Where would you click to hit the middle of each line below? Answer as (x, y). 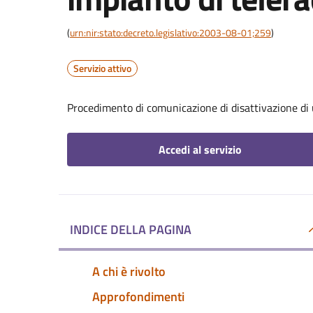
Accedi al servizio (200, 150)
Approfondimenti (138, 296)
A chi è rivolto (129, 271)
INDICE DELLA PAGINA (131, 230)
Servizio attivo (102, 68)
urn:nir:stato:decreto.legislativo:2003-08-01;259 (170, 32)
